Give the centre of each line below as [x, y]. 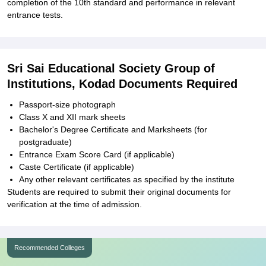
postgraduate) [45, 142]
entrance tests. [35, 15]
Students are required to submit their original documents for [119, 192]
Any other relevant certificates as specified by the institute [127, 179]
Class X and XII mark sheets [72, 117]
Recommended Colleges [50, 248]
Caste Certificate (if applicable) [77, 167]
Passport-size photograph [67, 104]
